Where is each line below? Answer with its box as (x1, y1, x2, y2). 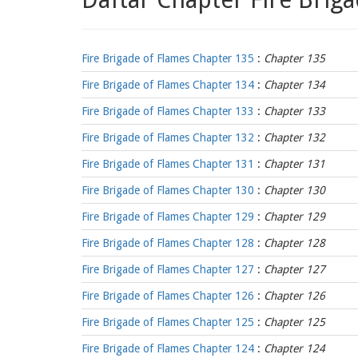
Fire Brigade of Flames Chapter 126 (82, 289, 254, 302)
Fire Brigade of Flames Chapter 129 (82, 210, 254, 223)
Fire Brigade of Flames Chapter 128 (82, 237, 254, 249)
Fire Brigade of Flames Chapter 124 (82, 342, 254, 355)
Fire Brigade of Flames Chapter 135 (82, 52, 254, 65)
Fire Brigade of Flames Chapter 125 (82, 316, 254, 328)
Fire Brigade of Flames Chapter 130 (82, 184, 254, 197)
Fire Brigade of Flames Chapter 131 (82, 157, 254, 170)
